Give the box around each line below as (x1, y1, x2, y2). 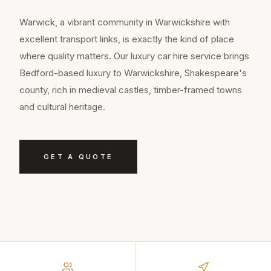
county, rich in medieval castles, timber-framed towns (19, 84, 242, 96)
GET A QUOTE (44, 152, 114, 162)
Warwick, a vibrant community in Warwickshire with (19, 16, 230, 28)
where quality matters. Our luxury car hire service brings (19, 50, 249, 62)
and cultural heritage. (19, 101, 105, 113)
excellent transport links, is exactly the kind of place (19, 33, 234, 45)
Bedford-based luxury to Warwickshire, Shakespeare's (19, 67, 247, 79)
